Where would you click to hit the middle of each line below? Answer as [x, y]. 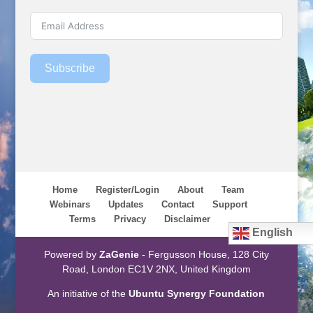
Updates [126, 204]
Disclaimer [187, 219]
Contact [178, 204]
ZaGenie [119, 254]
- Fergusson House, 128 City [204, 254]
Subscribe [70, 68]
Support [230, 204]
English [271, 232]
